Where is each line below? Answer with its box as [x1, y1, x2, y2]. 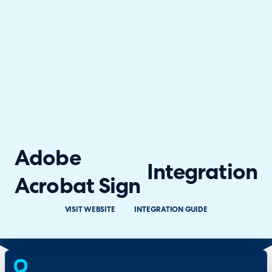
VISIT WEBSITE [64, 206, 115, 214]
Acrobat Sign [15, 177, 141, 199]
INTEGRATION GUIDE [134, 206, 208, 214]
